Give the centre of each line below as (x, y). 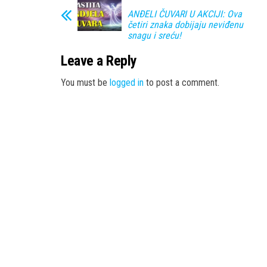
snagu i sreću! (154, 35)
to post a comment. (181, 82)
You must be (85, 82)
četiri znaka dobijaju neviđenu (185, 24)
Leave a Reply (99, 60)
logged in (127, 82)
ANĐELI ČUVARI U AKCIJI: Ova (185, 14)
